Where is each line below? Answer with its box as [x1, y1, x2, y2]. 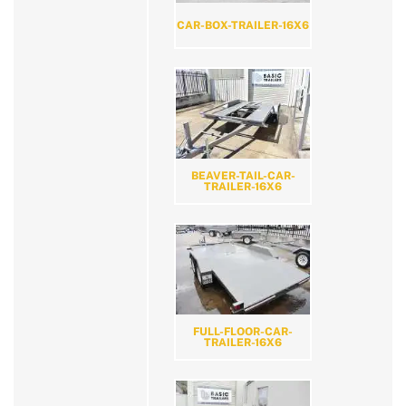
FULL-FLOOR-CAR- [193, 325, 293, 339]
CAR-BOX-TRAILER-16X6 [177, 18, 309, 32]
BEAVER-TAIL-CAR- [190, 169, 295, 183]
